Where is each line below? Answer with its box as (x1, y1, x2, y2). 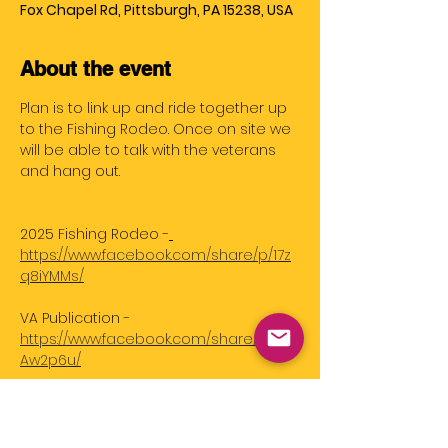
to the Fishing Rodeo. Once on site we (20, 119, 295, 139)
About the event (20, 57, 171, 81)
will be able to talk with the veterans (20, 140, 280, 160)
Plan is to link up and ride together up (20, 98, 291, 118)
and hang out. (20, 161, 124, 181)
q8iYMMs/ (20, 266, 84, 286)
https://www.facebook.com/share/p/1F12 (20, 329, 296, 349)
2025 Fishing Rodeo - (20, 224, 169, 244)
